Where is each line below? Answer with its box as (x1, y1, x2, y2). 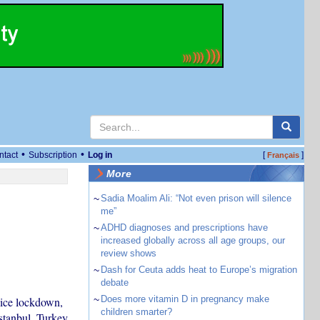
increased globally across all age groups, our (100, 235, 285, 246)
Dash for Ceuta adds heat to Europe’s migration (100, 264, 297, 275)
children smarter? (100, 306, 172, 317)
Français (266, 151, 299, 159)
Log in (88, 150, 112, 160)
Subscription (29, 150, 77, 160)
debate (100, 277, 129, 288)
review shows (100, 248, 156, 259)
